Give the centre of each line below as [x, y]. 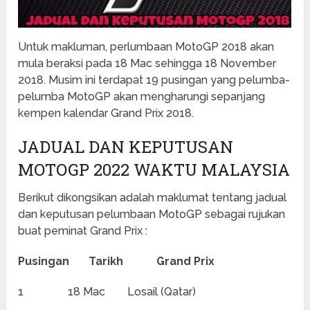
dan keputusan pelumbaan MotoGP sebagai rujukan [152, 215]
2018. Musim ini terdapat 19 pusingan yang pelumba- [154, 80]
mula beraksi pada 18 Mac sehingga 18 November [147, 64]
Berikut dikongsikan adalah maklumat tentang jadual [153, 198]
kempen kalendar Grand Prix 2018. [106, 113]
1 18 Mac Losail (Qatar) [107, 292]
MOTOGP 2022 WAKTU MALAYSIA [154, 170]
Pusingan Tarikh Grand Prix [117, 262]
